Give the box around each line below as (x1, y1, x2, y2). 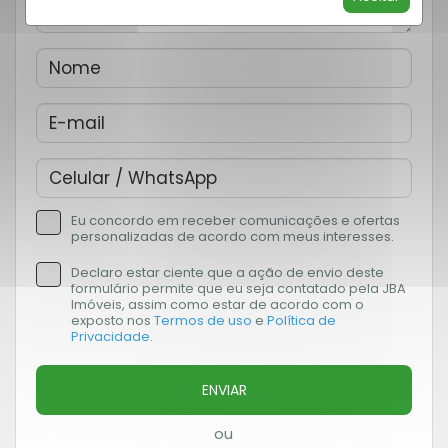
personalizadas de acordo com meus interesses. (71, 227, 394, 247)
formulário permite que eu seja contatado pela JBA (71, 279, 406, 299)
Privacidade (71, 327, 150, 347)
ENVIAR (201, 380, 247, 401)
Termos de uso (154, 311, 252, 331)
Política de (267, 311, 336, 331)
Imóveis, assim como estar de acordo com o (71, 295, 364, 315)
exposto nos (71, 311, 154, 331)
